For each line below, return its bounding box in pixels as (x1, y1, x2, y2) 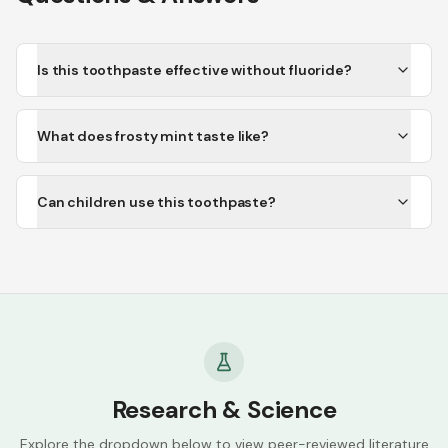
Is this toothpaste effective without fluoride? (37, 61, 352, 79)
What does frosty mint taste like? (37, 127, 269, 145)
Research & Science (111, 394, 337, 425)
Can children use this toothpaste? (37, 193, 276, 211)
